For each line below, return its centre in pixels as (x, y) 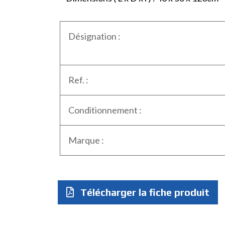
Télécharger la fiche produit (143, 192)
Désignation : (94, 36)
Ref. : (78, 80)
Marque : (86, 140)
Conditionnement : (105, 110)
